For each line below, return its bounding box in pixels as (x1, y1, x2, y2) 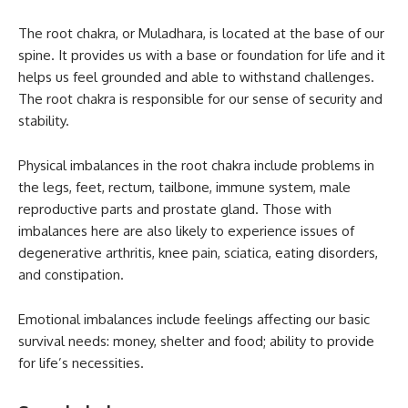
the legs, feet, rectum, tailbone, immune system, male (18, 178, 351, 197)
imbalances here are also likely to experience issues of (18, 222, 354, 240)
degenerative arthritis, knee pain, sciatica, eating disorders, (18, 244, 378, 262)
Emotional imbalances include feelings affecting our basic (18, 311, 370, 329)
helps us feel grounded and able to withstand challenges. (18, 68, 374, 87)
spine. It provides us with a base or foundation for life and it (18, 46, 385, 65)
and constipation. (18, 266, 124, 284)
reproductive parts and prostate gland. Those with (18, 200, 331, 219)
